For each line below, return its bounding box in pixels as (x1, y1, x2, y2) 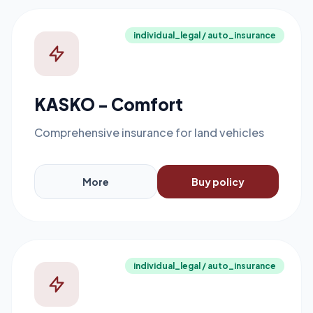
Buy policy (191, 175, 245, 188)
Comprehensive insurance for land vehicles (34, 125, 264, 140)
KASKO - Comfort (34, 94, 183, 115)
